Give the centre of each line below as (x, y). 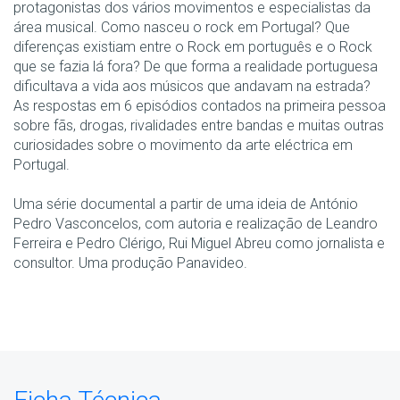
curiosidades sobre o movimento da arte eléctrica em (183, 146)
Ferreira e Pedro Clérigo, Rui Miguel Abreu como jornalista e (199, 244)
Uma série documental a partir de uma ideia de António (186, 204)
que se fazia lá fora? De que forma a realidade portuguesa (196, 67)
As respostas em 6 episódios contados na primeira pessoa (200, 106)
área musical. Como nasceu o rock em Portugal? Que (182, 28)
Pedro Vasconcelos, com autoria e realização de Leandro (196, 224)
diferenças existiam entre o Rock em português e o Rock (193, 47)
